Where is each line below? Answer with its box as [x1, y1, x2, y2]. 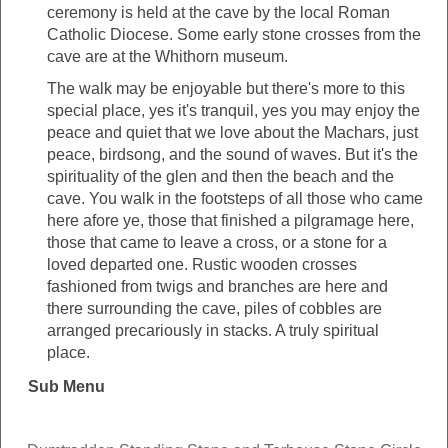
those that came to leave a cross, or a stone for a [47, 234, 387, 252]
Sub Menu [28, 378, 105, 396]
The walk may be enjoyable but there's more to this [47, 80, 405, 98]
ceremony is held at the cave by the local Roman [47, 4, 390, 22]
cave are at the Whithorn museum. [47, 48, 288, 66]
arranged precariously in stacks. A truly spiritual [47, 322, 379, 340]
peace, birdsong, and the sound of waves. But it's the [47, 146, 418, 164]
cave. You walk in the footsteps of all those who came [47, 190, 423, 208]
